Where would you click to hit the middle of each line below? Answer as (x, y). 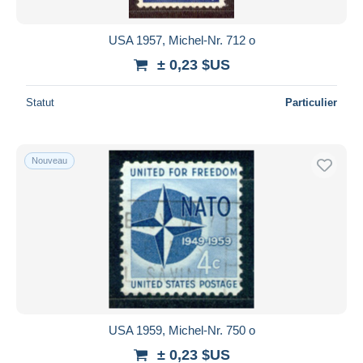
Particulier (311, 102)
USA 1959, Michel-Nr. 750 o (181, 330)
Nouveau (49, 160)
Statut (40, 102)
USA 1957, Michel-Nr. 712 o (181, 40)
